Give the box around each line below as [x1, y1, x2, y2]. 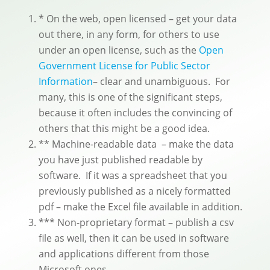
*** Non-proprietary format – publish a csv [39, 216, 234, 230]
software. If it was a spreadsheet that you [39, 169, 227, 183]
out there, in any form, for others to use [39, 28, 219, 42]
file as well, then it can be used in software [39, 231, 229, 245]
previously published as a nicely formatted [39, 184, 231, 198]
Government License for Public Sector [39, 59, 210, 73]
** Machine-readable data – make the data [39, 137, 234, 151]
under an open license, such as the [39, 43, 199, 57]
